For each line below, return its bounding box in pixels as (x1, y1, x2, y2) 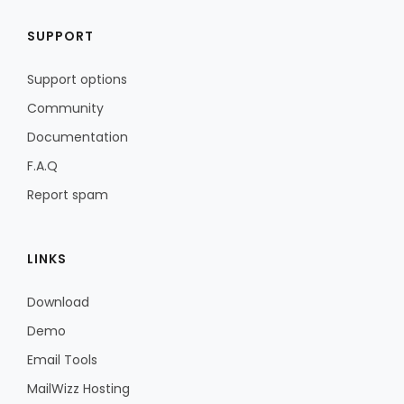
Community (27, 99, 104, 118)
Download (27, 293, 89, 312)
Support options (27, 70, 127, 89)
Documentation (27, 128, 128, 147)
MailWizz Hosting (27, 380, 130, 399)
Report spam (27, 186, 108, 205)
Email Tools (27, 351, 97, 370)
